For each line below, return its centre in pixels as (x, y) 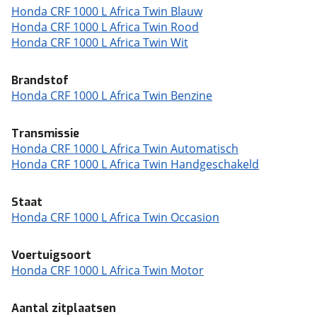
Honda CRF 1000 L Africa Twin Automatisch (125, 149)
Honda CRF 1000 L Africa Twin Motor (108, 270)
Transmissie (45, 133)
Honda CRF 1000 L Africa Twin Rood (105, 27)
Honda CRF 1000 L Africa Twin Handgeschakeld (135, 164)
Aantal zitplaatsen (64, 308)
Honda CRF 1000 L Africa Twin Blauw (107, 11)
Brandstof (40, 80)
